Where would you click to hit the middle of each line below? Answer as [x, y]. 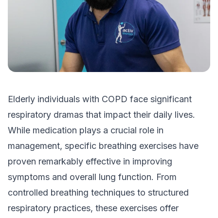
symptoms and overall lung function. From [92, 177]
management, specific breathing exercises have [103, 146]
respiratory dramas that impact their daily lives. [101, 115]
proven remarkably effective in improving [90, 161]
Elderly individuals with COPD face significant [100, 99]
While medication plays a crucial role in [86, 130]
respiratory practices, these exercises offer [93, 208]
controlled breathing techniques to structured [98, 192]
